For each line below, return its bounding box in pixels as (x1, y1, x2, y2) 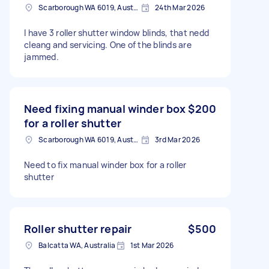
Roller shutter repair (24, 221, 132, 236)
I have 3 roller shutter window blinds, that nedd (24, 26, 209, 38)
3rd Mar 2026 (155, 134, 200, 145)
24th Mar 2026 (155, 2, 205, 13)
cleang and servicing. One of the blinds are (24, 38, 192, 50)
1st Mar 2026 (130, 240, 174, 250)
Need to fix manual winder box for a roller (24, 159, 187, 171)
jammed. (24, 50, 59, 62)
